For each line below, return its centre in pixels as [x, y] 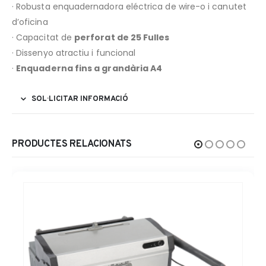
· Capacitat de [43, 37]
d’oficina [30, 22]
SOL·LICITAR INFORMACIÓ [80, 99]
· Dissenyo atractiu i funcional [74, 53]
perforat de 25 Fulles [122, 37]
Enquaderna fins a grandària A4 [89, 68]
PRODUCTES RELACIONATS [72, 144]
